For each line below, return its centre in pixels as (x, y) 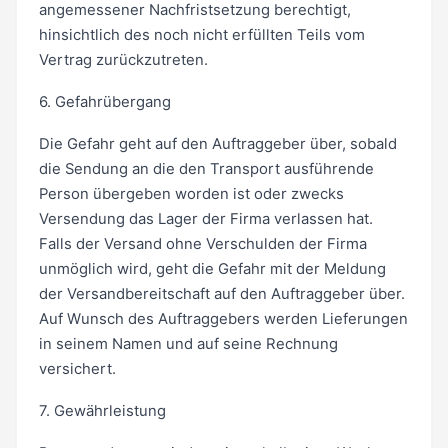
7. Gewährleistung (102, 410)
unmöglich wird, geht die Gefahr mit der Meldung (212, 268)
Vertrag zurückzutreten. (123, 60)
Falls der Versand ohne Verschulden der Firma (202, 243)
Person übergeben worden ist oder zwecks (191, 193)
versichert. (77, 368)
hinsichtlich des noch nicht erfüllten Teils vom (201, 35)
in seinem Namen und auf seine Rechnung (188, 343)
